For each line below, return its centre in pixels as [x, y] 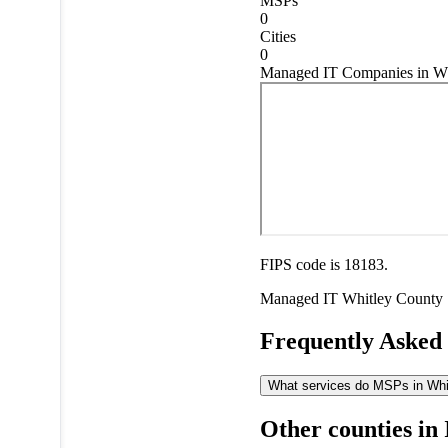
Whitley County [392, 298]
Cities [277, 36]
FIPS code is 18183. [323, 264]
